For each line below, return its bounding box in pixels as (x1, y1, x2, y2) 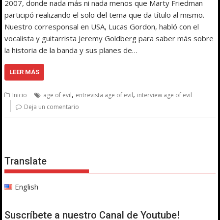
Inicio (12, 90, 27, 99)
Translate (4, 155, 47, 167)
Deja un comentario (24, 102, 80, 111)
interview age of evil (137, 90, 192, 99)
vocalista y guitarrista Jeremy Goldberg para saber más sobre (4, 33, 214, 43)
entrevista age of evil (76, 90, 134, 99)
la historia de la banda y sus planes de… (4, 45, 138, 55)
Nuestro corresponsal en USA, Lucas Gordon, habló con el (4, 21, 199, 31)
